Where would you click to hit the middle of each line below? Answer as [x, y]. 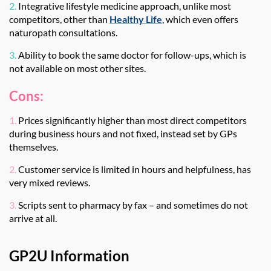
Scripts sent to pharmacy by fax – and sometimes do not [133, 205]
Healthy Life [136, 19]
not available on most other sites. [78, 68]
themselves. [34, 147]
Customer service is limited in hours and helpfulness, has [135, 169]
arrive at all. [34, 218]
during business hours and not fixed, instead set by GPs [123, 133]
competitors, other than [59, 19]
